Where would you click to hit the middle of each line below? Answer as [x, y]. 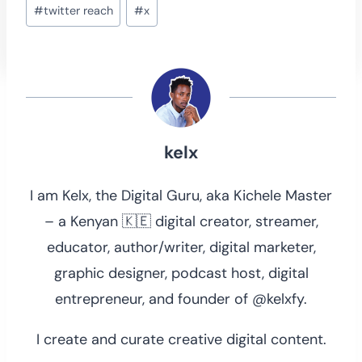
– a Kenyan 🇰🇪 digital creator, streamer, [181, 221]
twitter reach [78, 10]
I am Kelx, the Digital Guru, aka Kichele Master [181, 195]
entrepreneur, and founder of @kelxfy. [181, 299]
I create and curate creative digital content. [181, 339]
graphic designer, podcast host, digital [181, 273]
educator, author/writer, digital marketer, [181, 247]
